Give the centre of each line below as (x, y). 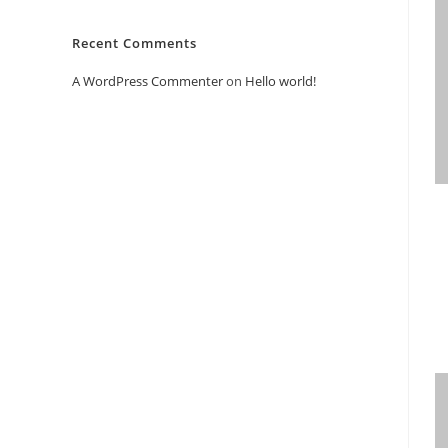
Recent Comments (134, 43)
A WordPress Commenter (147, 81)
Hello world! (280, 81)
